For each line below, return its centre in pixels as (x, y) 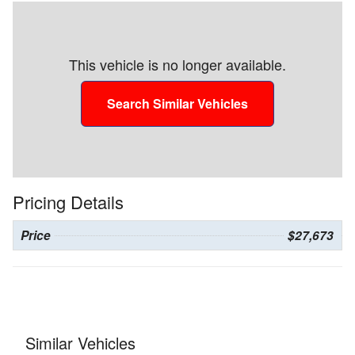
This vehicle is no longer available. (177, 65)
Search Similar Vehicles (177, 104)
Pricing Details (68, 202)
